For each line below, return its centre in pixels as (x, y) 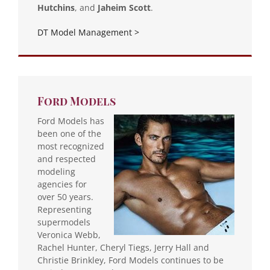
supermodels (64, 222)
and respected (67, 159)
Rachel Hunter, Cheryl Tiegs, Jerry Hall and (123, 247)
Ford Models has (71, 121)
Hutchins (56, 7)
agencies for (62, 184)
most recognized (71, 146)
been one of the (69, 133)
